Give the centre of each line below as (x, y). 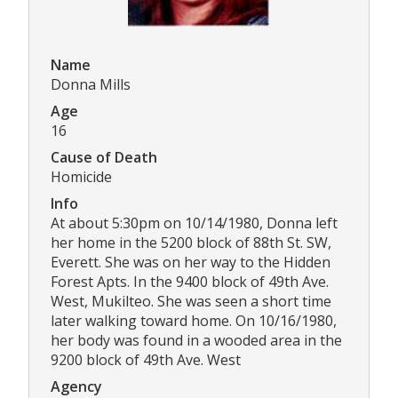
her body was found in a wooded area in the (196, 340)
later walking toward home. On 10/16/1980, (194, 320)
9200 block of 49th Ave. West (146, 359)
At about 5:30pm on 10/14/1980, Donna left (194, 223)
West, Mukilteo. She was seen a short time (191, 301)
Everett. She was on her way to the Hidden (191, 262)
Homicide (81, 176)
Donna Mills (91, 84)
